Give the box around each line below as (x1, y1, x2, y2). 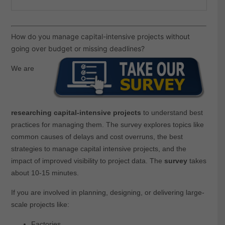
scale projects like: (11, 200, 69, 209)
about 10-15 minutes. (11, 169, 79, 177)
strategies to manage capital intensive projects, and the (11, 145, 186, 153)
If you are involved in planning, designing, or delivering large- (11, 188, 204, 197)
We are (11, 64, 34, 72)
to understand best (143, 108, 203, 117)
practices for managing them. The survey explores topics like (11, 121, 204, 129)
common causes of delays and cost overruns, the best (11, 133, 183, 141)
